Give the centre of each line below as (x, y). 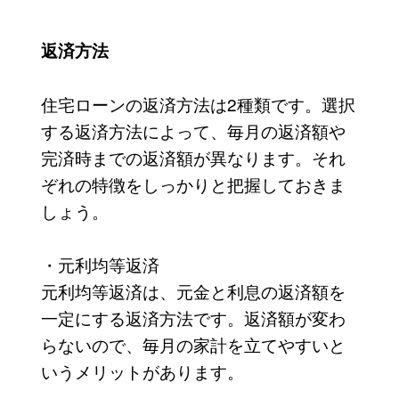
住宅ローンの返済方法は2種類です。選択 (198, 103)
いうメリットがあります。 (142, 370)
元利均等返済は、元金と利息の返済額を (193, 290)
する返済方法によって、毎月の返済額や (193, 130)
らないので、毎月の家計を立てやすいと (193, 344)
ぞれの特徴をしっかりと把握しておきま (193, 183)
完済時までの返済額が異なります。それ (193, 157)
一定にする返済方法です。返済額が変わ (193, 317)
